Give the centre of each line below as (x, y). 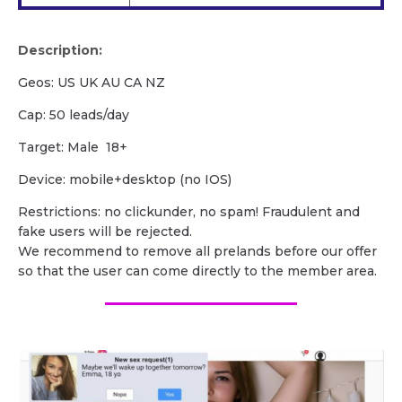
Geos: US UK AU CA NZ (92, 82)
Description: (60, 50)
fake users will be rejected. (105, 231)
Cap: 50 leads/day (74, 114)
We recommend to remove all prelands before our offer (197, 251)
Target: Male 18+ (73, 147)
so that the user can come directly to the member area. (197, 271)
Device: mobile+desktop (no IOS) (125, 179)
